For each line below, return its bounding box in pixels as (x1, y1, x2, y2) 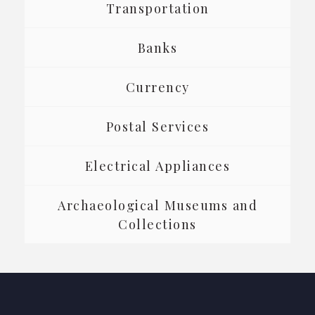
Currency (125, 78, 190, 96)
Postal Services (105, 117, 210, 135)
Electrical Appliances (84, 157, 231, 174)
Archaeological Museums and (58, 196, 257, 214)
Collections (118, 215, 197, 233)
